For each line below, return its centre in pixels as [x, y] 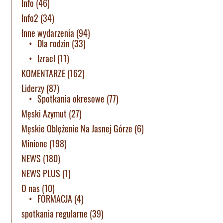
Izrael [47, 58]
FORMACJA [55, 199]
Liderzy [33, 88]
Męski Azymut [44, 114]
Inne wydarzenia [48, 33]
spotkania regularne [55, 214]
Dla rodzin [54, 44]
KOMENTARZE [44, 73]
